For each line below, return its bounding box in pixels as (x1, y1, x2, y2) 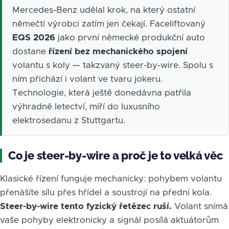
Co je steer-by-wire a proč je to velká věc (8, 148, 223, 162)
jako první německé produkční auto (55, 33, 205, 42)
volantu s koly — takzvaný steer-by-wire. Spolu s (12, 60, 213, 70)
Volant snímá (172, 201, 228, 211)
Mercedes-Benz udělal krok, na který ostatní (12, 5, 195, 14)
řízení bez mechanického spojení (49, 47, 188, 56)
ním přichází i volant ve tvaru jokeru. (12, 74, 163, 83)
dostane (12, 47, 49, 56)
